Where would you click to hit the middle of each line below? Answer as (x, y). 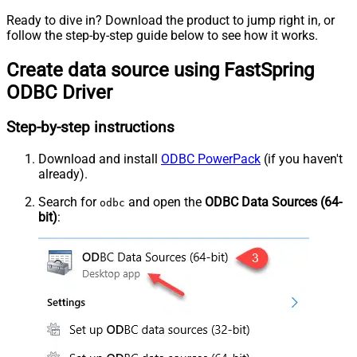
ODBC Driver (59, 92)
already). (63, 175)
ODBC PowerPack (211, 159)
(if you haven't (302, 159)
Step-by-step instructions (90, 128)
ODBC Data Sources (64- (273, 202)
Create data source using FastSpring (160, 70)
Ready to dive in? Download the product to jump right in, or (171, 20)
